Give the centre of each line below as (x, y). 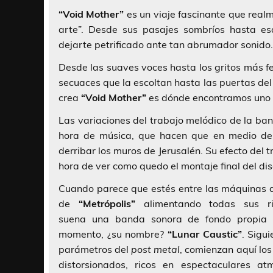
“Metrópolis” (107, 204)
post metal (156, 250)
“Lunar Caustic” (204, 234)
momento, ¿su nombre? (113, 234)
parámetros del (95, 250)
